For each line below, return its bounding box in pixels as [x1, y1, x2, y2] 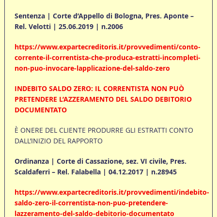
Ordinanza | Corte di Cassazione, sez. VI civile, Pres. [14, 156, 186, 166]
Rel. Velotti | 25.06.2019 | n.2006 [14, 22, 123, 31]
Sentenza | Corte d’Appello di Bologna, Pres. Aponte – [14, 11, 194, 21]
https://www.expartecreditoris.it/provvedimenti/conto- [14, 42, 201, 52]
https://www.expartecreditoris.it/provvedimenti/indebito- [14, 187, 209, 197]
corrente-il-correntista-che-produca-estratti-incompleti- [14, 53, 201, 62]
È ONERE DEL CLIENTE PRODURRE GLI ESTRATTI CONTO [14, 125, 193, 135]
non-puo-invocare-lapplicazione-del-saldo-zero [14, 63, 170, 73]
